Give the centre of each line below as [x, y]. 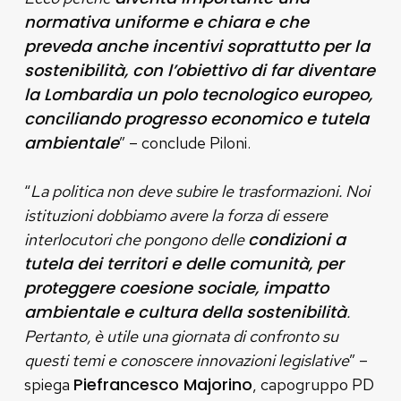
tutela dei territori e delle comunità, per [183, 263]
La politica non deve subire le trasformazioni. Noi [200, 191]
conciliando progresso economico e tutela [196, 118]
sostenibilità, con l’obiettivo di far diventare [199, 70]
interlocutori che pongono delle [136, 239]
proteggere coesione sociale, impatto [176, 287]
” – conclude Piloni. [184, 142]
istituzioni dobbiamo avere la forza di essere [175, 215]
